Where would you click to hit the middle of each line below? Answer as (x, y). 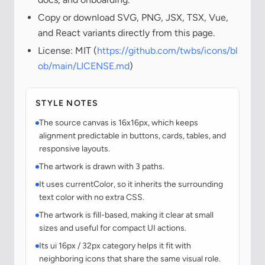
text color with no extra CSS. (92, 198)
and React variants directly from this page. (126, 33)
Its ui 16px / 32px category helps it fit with (115, 246)
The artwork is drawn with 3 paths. (102, 167)
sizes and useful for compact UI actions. (113, 228)
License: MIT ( (67, 51)
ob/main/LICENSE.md (84, 66)
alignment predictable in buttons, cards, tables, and (132, 136)
